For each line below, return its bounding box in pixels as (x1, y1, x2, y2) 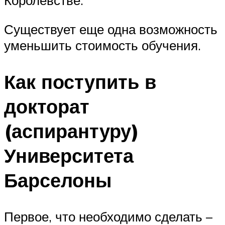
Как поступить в (4, 69, 156, 94)
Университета (4, 143, 134, 168)
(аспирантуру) (4, 118, 139, 143)
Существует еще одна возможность (4, 21, 217, 37)
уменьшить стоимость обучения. (4, 37, 201, 53)
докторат (4, 93, 89, 119)
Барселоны (4, 167, 111, 192)
